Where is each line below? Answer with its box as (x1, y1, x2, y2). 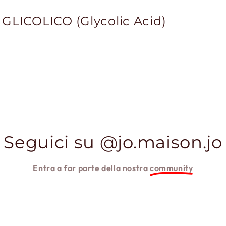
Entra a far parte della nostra (33, 162, 150, 173)
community (150, 162, 193, 173)
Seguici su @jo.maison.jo (4, 131, 222, 152)
